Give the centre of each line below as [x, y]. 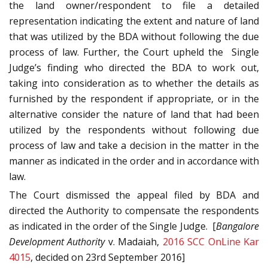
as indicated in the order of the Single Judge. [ [112, 226]
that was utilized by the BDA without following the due [134, 36]
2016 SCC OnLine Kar [211, 241]
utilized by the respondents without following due [134, 130]
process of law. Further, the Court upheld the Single [134, 52]
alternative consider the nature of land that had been [134, 114]
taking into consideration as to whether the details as [134, 83]
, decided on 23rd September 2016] [108, 257]
